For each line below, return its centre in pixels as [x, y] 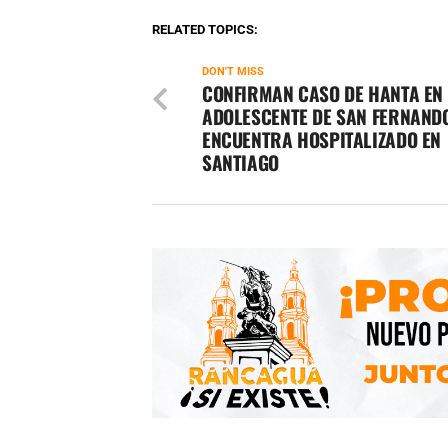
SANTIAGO [240, 163]
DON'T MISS [233, 72]
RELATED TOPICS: [205, 30]
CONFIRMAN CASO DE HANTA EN [323, 94]
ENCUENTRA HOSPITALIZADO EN [322, 140]
